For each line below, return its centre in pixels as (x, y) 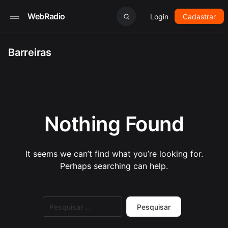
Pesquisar (56, 200)
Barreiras (30, 52)
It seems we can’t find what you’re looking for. (114, 154)
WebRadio (47, 16)
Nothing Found (114, 124)
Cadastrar (199, 16)
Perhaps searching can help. (114, 166)
